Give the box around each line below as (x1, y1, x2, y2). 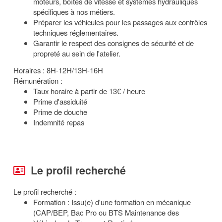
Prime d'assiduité (33, 96, 89, 107)
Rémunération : (13, 75, 64, 86)
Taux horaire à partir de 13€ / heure (33, 86, 145, 96)
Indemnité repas (33, 117, 86, 127)
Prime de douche (33, 107, 87, 117)
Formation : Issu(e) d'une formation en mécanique (33, 197, 191, 207)
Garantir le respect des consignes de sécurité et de (33, 38, 194, 48)
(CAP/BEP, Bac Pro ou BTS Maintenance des (33, 207, 179, 218)
